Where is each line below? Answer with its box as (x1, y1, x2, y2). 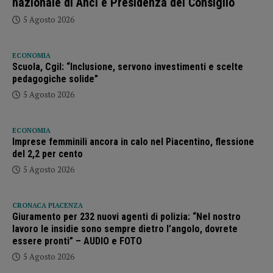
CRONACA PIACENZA (12, 201, 83, 210)
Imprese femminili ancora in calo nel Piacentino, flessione (12, 136, 254, 148)
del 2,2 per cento (12, 148, 83, 160)
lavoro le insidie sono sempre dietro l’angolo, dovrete (12, 223, 238, 235)
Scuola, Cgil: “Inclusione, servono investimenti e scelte (12, 61, 243, 73)
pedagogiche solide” (12, 73, 98, 85)
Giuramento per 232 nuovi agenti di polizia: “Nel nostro (12, 211, 241, 223)
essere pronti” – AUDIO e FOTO (12, 235, 142, 247)
